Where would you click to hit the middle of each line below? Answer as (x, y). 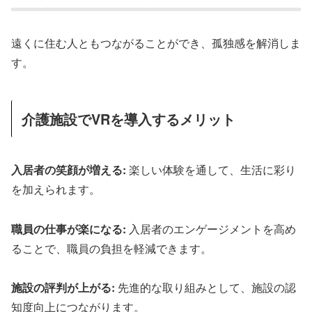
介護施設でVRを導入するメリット (128, 119)
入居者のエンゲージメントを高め (211, 228)
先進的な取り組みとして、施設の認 (205, 288)
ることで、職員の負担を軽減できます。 (111, 248)
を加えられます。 (56, 189)
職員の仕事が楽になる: (69, 228)
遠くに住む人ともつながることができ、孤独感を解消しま (156, 43)
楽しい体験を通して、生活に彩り (211, 169)
